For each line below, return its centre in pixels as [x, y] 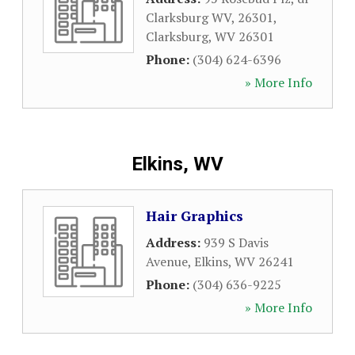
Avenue [167, 261]
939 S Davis [236, 242]
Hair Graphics [195, 216]
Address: [175, 242]
